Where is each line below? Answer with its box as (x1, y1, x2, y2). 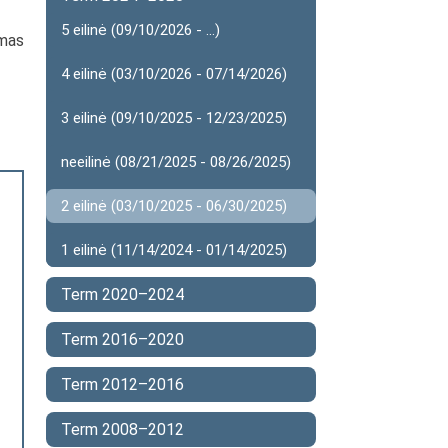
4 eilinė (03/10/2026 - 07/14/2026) (61, 65, 287, 83)
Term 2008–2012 (61, 420, 184, 439)
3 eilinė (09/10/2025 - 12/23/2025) (61, 109, 287, 127)
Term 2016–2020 (61, 330, 184, 349)
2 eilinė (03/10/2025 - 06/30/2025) (61, 197, 287, 215)
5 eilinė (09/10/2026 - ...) (61, 21, 220, 39)
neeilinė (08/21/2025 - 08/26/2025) (61, 153, 291, 171)
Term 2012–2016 (61, 375, 184, 394)
